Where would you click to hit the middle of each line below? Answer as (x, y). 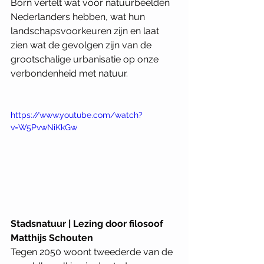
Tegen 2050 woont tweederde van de (93, 252)
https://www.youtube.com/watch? (77, 115)
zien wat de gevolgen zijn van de (82, 45)
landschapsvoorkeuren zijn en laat (86, 31)
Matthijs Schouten (52, 238)
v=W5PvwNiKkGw (44, 127)
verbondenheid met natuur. (69, 73)
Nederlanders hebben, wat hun (79, 16)
